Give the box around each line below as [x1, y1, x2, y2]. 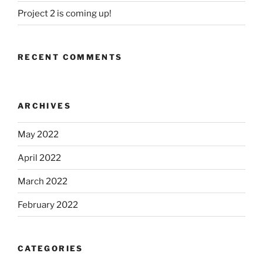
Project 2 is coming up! [18, 8, 112, 19]
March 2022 [18, 176, 68, 187]
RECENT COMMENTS [18, 52, 123, 62]
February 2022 [18, 199, 78, 210]
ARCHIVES [18, 100, 71, 110]
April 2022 [18, 152, 61, 163]
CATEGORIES [18, 244, 83, 254]
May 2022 [18, 129, 59, 140]
